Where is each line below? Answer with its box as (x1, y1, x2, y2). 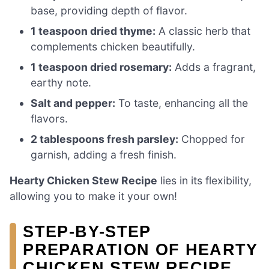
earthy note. (31, 76, 92, 89)
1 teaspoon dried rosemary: (31, 60, 172, 73)
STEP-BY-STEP (23, 222, 151, 241)
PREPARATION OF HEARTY (23, 240, 258, 259)
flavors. (31, 112, 68, 125)
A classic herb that (156, 24, 251, 37)
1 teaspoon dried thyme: (31, 24, 156, 37)
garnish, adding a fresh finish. (31, 148, 177, 161)
